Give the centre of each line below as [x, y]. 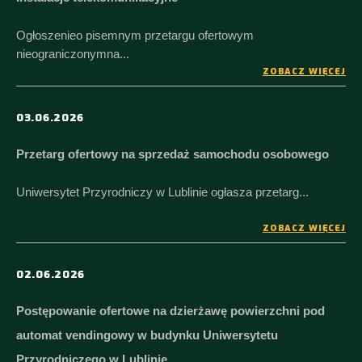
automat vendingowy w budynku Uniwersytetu [147, 335]
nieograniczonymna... [73, 54]
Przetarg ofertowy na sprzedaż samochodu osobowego [173, 154]
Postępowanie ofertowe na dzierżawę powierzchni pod [170, 311]
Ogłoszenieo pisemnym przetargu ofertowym [135, 35]
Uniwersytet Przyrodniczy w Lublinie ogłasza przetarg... [162, 192]
